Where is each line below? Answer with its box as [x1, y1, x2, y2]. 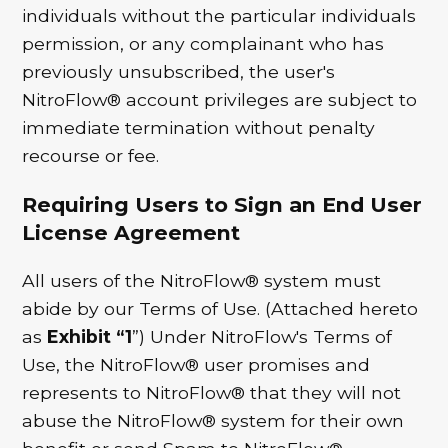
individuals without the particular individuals [22, 5, 417, 27]
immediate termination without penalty [22, 117, 376, 139]
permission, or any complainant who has [22, 33, 385, 55]
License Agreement [22, 219, 241, 245]
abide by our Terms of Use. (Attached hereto [22, 298, 419, 320]
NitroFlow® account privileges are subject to [22, 89, 418, 111]
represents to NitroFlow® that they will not [22, 382, 402, 404]
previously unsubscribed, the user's [22, 61, 336, 83]
